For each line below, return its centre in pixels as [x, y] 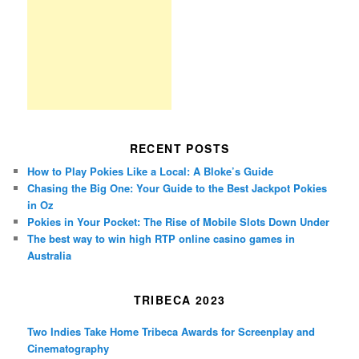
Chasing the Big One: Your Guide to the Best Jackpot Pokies [177, 188]
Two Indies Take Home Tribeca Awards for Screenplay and [171, 331]
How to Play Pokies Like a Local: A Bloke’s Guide [151, 171]
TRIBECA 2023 [179, 299]
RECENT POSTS [179, 149]
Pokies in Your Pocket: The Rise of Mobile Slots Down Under [179, 222]
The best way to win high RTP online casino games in [161, 239]
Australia [50, 256]
